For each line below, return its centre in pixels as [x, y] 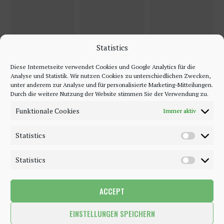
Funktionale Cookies [47, 111]
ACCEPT [112, 191]
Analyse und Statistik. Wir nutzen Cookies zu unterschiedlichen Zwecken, [110, 76]
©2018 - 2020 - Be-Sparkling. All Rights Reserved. [112, 204]
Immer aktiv [179, 111]
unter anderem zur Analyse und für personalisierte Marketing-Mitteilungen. [112, 85]
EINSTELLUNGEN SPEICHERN [112, 213]
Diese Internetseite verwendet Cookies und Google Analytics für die [103, 67]
